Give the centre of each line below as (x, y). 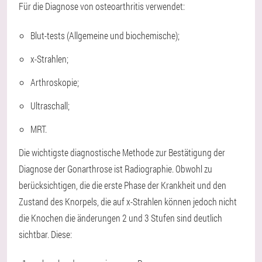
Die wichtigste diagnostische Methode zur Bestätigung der (122, 152)
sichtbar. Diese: (45, 234)
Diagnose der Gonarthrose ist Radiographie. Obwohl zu (116, 169)
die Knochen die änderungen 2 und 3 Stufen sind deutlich (120, 218)
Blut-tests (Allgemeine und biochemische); (105, 35)
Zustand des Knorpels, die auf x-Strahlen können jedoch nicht (128, 201)
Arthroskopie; (55, 82)
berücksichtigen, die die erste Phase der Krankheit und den (123, 185)
